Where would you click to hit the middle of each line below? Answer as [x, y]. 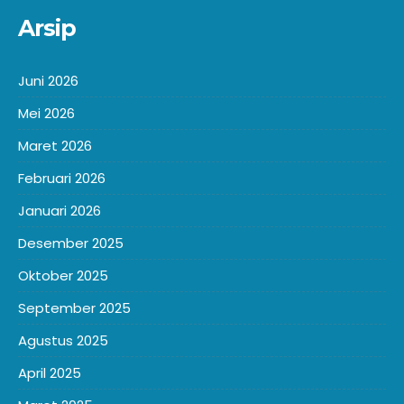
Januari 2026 [60, 211]
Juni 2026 [48, 81]
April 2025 [50, 373]
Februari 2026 [62, 178]
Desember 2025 [71, 243]
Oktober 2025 [63, 275]
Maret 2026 [55, 146]
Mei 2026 [46, 113]
